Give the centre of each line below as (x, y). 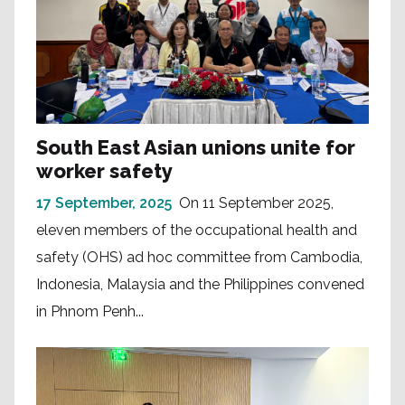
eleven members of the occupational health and (197, 230)
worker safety (104, 170)
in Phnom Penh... (90, 311)
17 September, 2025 (104, 202)
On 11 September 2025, (256, 202)
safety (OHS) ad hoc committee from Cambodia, (199, 257)
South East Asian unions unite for (196, 147)
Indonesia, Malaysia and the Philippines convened (200, 284)
